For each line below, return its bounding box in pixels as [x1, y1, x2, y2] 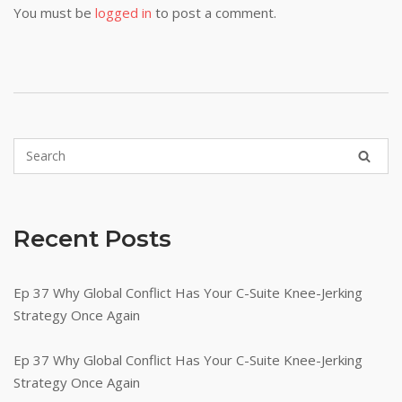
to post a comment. [152, 3, 276, 22]
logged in [95, 3, 152, 22]
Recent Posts [13, 223, 171, 253]
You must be [13, 3, 95, 22]
